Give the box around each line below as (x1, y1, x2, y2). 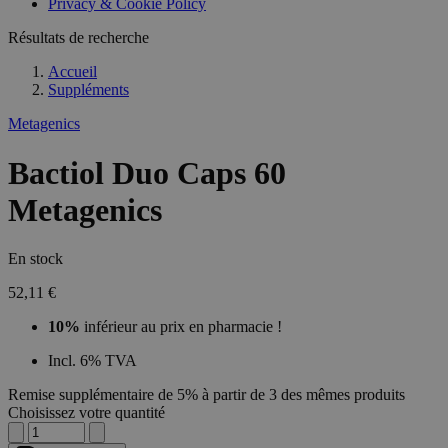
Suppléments (48, 81, 129, 99)
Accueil (48, 63, 97, 81)
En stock (8, 250, 63, 268)
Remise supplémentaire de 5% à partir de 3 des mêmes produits (8, 386, 405, 404)
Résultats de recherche (8, 29, 149, 47)
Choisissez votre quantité (8, 404, 165, 422)
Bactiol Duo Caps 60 (8, 154, 286, 191)
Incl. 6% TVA (48, 352, 137, 370)
